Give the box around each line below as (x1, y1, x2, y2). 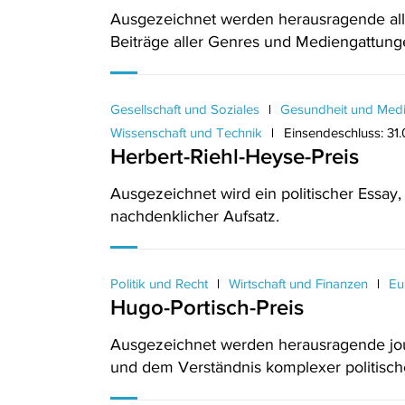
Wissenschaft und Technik (110, 125, 266, 140)
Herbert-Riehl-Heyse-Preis (110, 144, 359, 168)
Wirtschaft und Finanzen (225, 276, 372, 291)
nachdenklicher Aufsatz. (110, 207, 279, 225)
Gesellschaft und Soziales (110, 101, 263, 117)
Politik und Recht (110, 276, 212, 291)
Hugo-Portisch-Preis (110, 295, 304, 319)
